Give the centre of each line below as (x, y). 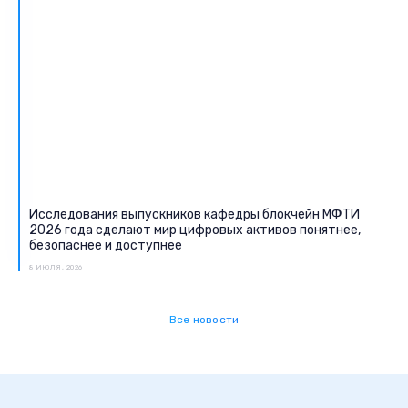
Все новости (204, 320)
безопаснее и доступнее (106, 245)
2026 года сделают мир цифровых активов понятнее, (195, 230)
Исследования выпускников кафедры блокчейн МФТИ (194, 214)
